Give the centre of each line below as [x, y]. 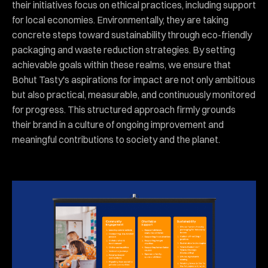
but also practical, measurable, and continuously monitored [134, 95]
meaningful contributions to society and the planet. [116, 140]
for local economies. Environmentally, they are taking [120, 20]
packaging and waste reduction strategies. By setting [124, 50]
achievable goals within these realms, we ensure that [121, 65]
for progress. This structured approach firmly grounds [124, 110]
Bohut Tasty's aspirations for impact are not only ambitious [134, 80]
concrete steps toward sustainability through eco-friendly [132, 35]
